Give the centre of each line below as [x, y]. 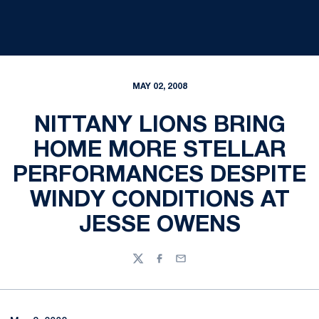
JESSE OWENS [159, 225]
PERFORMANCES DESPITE [159, 176]
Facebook [178, 265]
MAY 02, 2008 [159, 87]
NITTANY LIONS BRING [159, 126]
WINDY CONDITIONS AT [159, 200]
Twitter [149, 265]
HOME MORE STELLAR [159, 151]
